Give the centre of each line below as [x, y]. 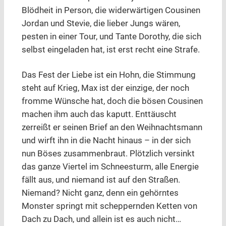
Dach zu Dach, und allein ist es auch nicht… [101, 219]
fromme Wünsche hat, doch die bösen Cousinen [112, 101]
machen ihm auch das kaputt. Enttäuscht [99, 115]
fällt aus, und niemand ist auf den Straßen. [101, 180]
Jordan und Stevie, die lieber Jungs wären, [101, 24]
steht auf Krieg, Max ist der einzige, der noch [105, 88]
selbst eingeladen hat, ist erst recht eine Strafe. [110, 50]
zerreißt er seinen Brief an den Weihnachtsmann [112, 128]
